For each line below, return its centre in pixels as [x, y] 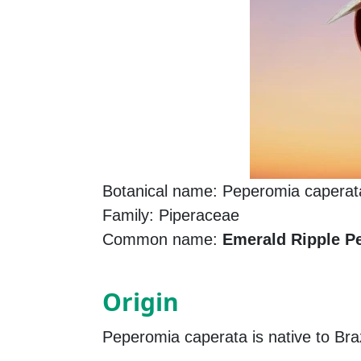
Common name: [162, 240]
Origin [141, 302]
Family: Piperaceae [171, 216]
